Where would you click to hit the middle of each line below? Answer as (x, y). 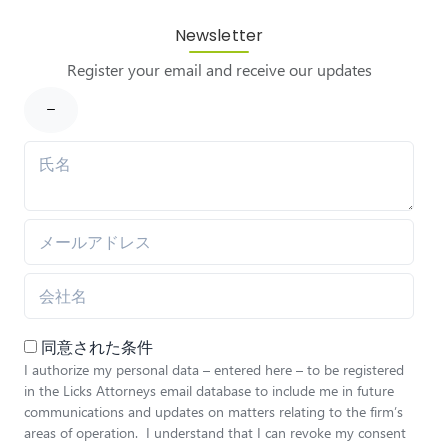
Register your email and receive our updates (219, 69)
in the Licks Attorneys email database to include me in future (209, 390)
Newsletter (219, 35)
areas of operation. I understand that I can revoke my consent (215, 432)
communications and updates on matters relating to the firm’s (213, 411)
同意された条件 (97, 346)
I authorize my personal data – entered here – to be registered (214, 369)
